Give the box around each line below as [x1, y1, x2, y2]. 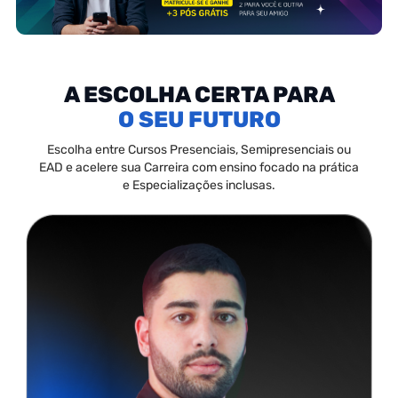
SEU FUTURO [138, 107, 281, 132]
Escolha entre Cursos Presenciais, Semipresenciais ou [47, 142, 351, 157]
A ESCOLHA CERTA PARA [63, 82, 335, 107]
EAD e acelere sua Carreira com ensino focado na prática [39, 160, 359, 175]
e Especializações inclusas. [123, 178, 275, 193]
